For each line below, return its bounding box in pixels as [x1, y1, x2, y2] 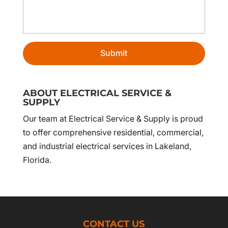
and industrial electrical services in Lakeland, [22, 140, 191, 151]
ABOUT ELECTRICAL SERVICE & [22, 87, 172, 99]
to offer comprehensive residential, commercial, [22, 127, 204, 137]
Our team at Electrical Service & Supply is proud [22, 113, 203, 124]
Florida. [22, 154, 51, 165]
